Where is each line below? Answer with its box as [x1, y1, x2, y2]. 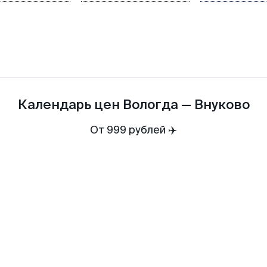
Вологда [122, 96, 178, 113]
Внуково [194, 96, 250, 113]
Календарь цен [17, 96, 120, 113]
